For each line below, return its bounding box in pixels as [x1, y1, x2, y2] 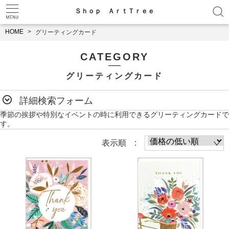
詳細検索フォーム [19, 96, 93, 106]
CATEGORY [80, 51, 149, 62]
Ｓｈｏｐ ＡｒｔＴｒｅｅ [75, 7, 154, 15]
